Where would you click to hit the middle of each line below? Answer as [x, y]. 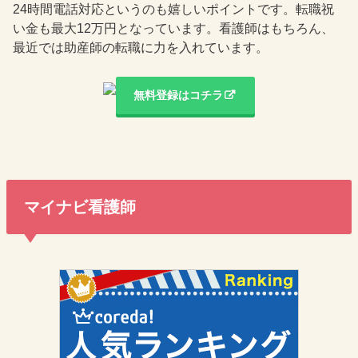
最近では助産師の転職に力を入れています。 [141, 47]
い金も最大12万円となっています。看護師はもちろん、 [173, 28]
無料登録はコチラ [178, 95]
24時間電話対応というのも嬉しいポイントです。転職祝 [173, 9]
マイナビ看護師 [80, 207]
